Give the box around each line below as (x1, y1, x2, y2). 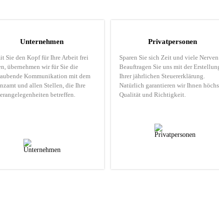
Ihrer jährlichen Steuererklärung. (119, 72, 205, 80)
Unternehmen (20, 38, 64, 45)
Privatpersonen (148, 38, 197, 45)
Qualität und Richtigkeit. (119, 91, 186, 98)
